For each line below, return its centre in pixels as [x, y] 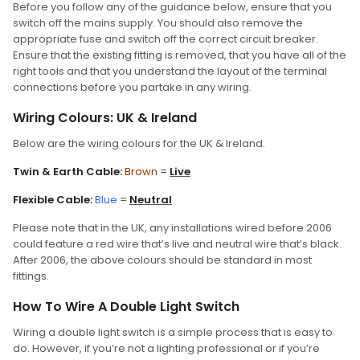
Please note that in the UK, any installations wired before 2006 [172, 228]
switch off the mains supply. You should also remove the [158, 23]
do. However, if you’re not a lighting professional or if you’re [166, 348]
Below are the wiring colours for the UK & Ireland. [139, 143]
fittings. [31, 276]
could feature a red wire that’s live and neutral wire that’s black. [177, 244]
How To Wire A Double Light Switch [126, 307]
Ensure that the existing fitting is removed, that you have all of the [180, 55]
